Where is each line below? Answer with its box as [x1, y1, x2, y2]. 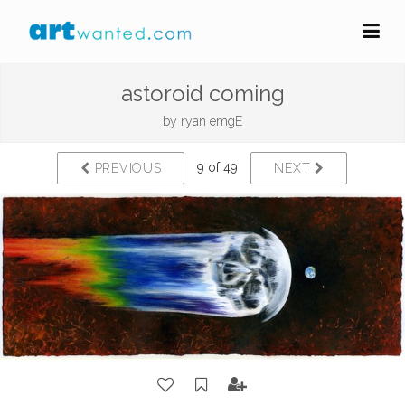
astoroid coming [120, 80, 285, 107]
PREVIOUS [90, 161, 162, 175]
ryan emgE [181, 114, 242, 128]
